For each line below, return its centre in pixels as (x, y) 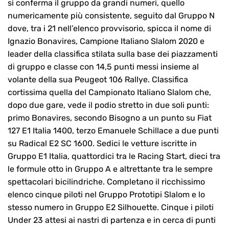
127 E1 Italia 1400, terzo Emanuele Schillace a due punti (113, 131)
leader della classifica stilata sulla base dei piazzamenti (113, 54)
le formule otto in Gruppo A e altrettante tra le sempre (110, 169)
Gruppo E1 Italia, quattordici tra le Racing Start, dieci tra (114, 156)
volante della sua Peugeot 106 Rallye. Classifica (98, 80)
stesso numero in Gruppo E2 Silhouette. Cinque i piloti (111, 208)
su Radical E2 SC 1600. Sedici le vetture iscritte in (102, 144)
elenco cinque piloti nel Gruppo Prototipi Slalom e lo (106, 195)
